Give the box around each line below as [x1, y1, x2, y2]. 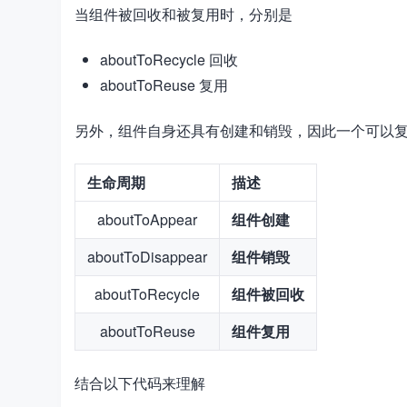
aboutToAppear [97, 209, 197, 230]
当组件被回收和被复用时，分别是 [74, 4, 293, 25]
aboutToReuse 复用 [100, 74, 228, 95]
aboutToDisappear [87, 246, 207, 267]
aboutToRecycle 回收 [100, 49, 238, 70]
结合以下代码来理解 [74, 372, 205, 393]
